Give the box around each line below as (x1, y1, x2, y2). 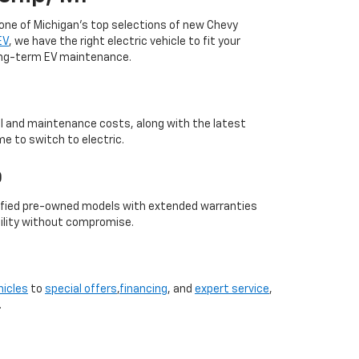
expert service (195, 283, 269, 295)
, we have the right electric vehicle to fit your (9, 35, 240, 47)
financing (119, 283, 167, 295)
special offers (45, 283, 117, 295)
